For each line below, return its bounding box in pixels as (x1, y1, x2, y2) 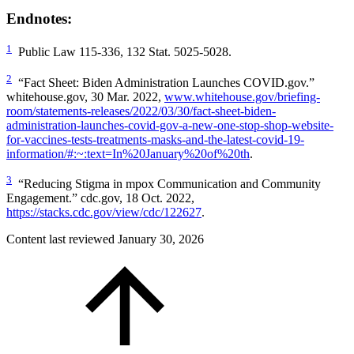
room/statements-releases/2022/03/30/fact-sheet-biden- (6, 104, 276, 119)
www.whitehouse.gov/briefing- (164, 90, 320, 104)
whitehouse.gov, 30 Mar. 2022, (6, 90, 164, 104)
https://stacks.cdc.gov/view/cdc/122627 (6, 205, 201, 220)
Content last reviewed (6, 232, 118, 247)
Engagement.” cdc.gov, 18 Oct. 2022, (6, 191, 194, 205)
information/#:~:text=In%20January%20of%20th (6, 147, 250, 161)
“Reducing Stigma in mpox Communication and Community (12, 177, 321, 191)
